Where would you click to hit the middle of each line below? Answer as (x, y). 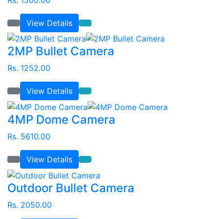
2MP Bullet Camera (61, 51)
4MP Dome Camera (61, 120)
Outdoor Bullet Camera (71, 188)
